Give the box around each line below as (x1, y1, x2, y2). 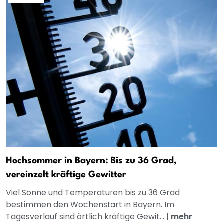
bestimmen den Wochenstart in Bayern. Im (6, 199, 174, 211)
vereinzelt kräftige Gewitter (6, 170, 126, 180)
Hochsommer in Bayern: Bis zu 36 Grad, (6, 156, 177, 166)
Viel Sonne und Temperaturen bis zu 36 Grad (6, 187, 180, 199)
